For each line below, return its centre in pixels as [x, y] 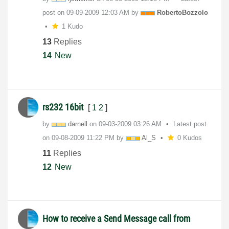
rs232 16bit [64, 107]
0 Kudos [189, 138]
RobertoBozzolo [182, 13]
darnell [78, 124]
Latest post [190, 124]
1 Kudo [72, 27]
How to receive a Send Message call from [117, 219]
